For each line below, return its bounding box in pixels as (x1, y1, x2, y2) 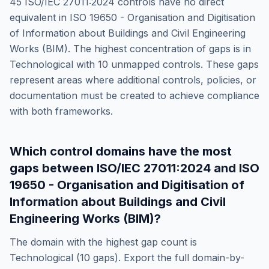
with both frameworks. (10, 105, 113, 117)
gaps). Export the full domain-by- (93, 252, 244, 264)
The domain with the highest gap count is (10, 236, 197, 248)
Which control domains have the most (10, 144, 232, 159)
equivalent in (10, 11, 67, 23)
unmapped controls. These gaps (108, 58, 259, 70)
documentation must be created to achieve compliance (10, 89, 259, 101)
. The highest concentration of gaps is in (68, 43, 251, 55)
